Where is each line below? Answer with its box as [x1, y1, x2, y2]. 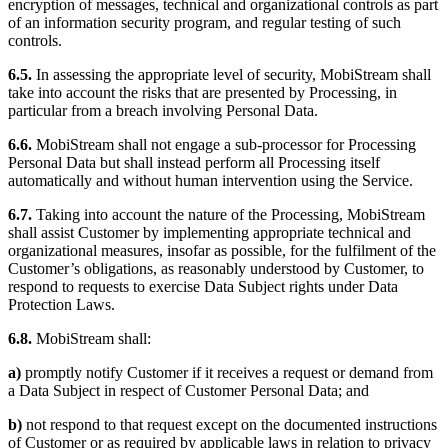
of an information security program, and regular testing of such [8, 13, 401, 31]
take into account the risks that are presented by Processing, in [8, 83, 397, 101]
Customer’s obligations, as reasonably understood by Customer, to [8, 259, 424, 277]
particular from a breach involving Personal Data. [8, 101, 318, 119]
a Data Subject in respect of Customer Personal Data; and [8, 381, 369, 399]
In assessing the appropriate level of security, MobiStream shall [32, 65, 431, 83]
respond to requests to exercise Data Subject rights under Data [8, 277, 398, 295]
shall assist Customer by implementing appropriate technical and [8, 223, 411, 241]
